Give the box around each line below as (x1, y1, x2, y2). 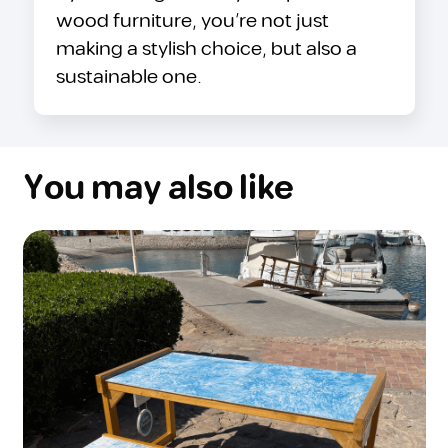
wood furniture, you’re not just (56, 6, 329, 37)
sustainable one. (56, 62, 202, 93)
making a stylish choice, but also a (56, 34, 357, 65)
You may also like (22, 162, 294, 215)
